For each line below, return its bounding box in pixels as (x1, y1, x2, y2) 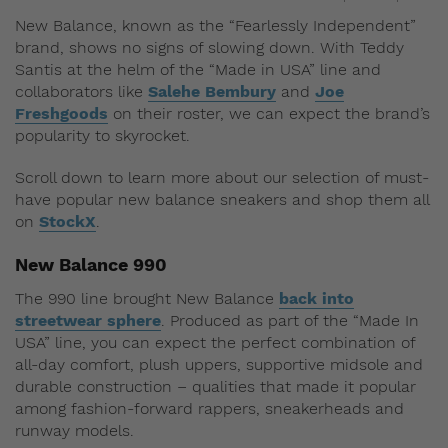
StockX (39, 212, 96, 232)
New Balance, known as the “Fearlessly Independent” (15, 16, 416, 36)
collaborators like (15, 82, 148, 102)
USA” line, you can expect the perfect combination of (15, 333, 415, 353)
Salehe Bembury (148, 82, 276, 102)
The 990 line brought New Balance (15, 289, 279, 309)
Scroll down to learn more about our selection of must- (15, 168, 429, 188)
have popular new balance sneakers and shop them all (15, 190, 429, 210)
